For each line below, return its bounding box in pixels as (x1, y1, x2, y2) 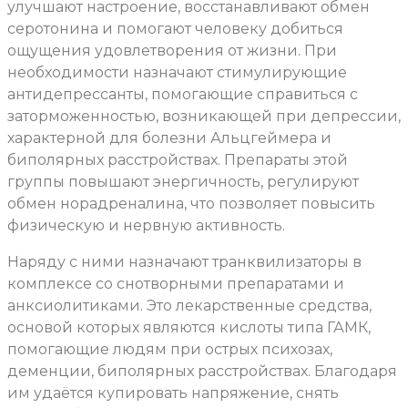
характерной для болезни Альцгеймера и (7, 128, 331, 147)
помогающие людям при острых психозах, (7, 340, 332, 358)
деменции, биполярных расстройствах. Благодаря (7, 362, 397, 380)
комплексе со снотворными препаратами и (7, 274, 344, 292)
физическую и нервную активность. (7, 216, 285, 234)
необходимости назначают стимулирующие (7, 63, 347, 81)
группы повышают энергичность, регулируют (7, 172, 359, 190)
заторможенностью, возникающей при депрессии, (7, 107, 401, 125)
